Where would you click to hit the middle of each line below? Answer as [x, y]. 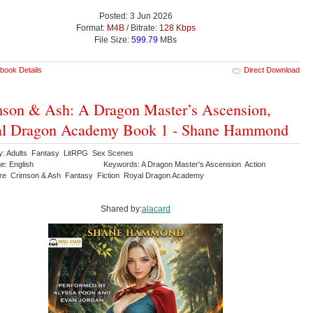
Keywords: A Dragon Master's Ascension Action [184, 164]
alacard [156, 209]
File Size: [113, 39]
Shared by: [121, 209]
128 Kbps [177, 28]
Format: [91, 28]
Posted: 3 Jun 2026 [136, 16]
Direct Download [272, 70]
